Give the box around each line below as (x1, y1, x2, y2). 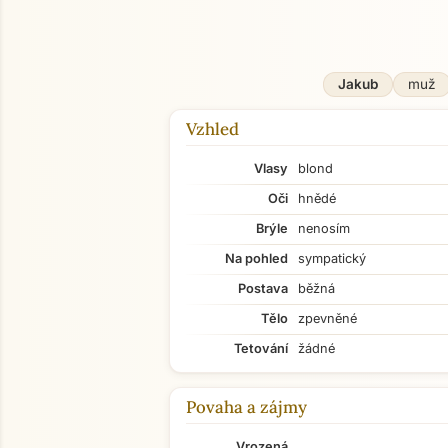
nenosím (298, 221, 350, 236)
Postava (238, 281, 288, 296)
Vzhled (186, 118, 239, 140)
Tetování (234, 341, 288, 356)
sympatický (298, 251, 366, 266)
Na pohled (225, 251, 288, 266)
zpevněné (298, 311, 357, 326)
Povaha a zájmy (186, 396, 307, 418)
